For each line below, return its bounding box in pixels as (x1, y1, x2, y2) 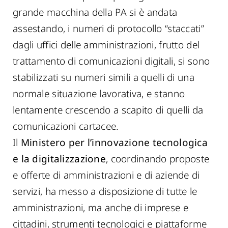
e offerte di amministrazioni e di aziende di (13, 168, 200, 182)
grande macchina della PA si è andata (13, 6, 178, 19)
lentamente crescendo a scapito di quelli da (13, 103, 204, 117)
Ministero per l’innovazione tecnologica (20, 136, 208, 149)
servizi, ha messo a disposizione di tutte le (13, 185, 197, 198)
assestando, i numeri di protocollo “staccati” (13, 22, 204, 35)
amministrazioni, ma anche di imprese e (13, 201, 188, 214)
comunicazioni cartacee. (13, 120, 119, 133)
